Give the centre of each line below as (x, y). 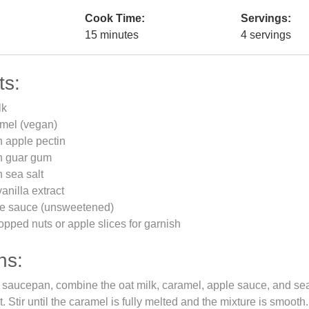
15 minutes (112, 35)
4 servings (266, 35)
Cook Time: (115, 18)
